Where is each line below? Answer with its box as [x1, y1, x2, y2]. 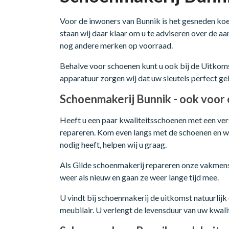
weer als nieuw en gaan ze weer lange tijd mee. [60, 172, 219, 182]
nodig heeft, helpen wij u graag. [60, 139, 167, 149]
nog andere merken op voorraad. [60, 40, 173, 50]
